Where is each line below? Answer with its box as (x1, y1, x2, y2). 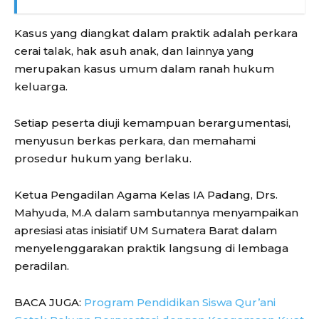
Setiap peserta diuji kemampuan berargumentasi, (14, 116, 291, 130)
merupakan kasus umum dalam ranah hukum (14, 62, 274, 76)
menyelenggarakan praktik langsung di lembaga (14, 241, 288, 256)
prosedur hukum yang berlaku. (14, 152, 192, 166)
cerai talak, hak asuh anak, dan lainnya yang (14, 44, 254, 58)
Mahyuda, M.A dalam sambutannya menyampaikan (14, 206, 298, 220)
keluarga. (14, 80, 68, 94)
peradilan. (14, 259, 69, 273)
